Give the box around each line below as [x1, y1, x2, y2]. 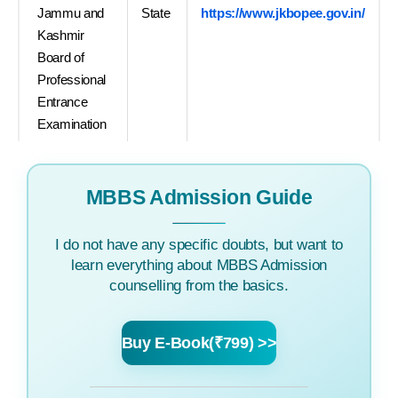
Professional [37, 71, 107, 87]
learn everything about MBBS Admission [70, 256, 328, 274]
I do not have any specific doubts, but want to [54, 235, 344, 253]
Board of [37, 49, 84, 65]
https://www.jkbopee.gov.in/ [201, 4, 365, 20]
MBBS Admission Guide [85, 186, 313, 209]
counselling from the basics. [109, 276, 289, 294]
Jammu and [37, 4, 105, 20]
